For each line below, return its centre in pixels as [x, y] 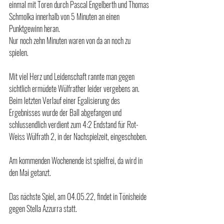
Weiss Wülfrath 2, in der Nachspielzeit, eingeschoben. [78, 136]
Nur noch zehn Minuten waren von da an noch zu [70, 40]
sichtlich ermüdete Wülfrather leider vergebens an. [75, 88]
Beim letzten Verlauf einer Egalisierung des [65, 100]
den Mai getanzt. [31, 172]
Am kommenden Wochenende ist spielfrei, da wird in [76, 160]
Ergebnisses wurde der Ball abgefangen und [66, 112]
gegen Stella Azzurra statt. [43, 208]
